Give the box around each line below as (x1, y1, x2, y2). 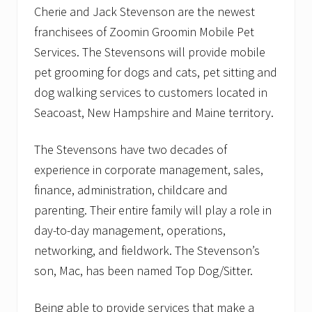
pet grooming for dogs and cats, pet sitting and (34, 64, 277, 81)
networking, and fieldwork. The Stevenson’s (34, 242, 260, 259)
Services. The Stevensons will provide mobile (34, 44, 265, 61)
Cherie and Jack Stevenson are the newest (34, 3, 255, 20)
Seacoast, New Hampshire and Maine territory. (34, 104, 274, 121)
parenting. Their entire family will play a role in (34, 202, 272, 219)
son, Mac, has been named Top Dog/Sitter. (34, 263, 253, 279)
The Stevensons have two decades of (34, 141, 227, 158)
